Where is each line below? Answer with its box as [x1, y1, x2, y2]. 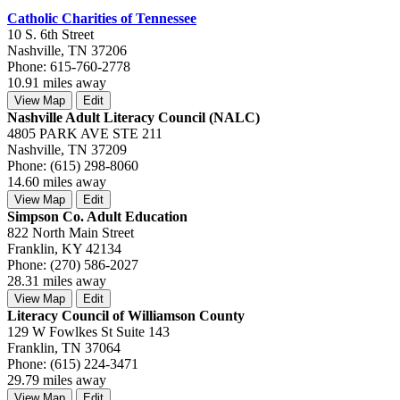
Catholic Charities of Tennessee [7, 10, 196, 26]
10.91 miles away [7, 74, 106, 90]
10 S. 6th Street [7, 26, 94, 42]
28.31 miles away [7, 272, 106, 288]
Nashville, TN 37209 [7, 141, 127, 157]
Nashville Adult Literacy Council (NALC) [7, 109, 260, 125]
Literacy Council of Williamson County [7, 307, 245, 323]
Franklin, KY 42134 [7, 240, 121, 256]
